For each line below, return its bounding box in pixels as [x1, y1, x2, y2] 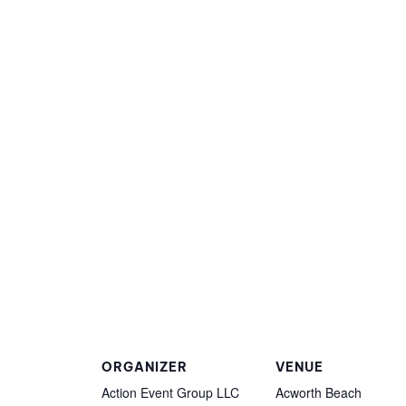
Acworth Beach [275, 382, 362, 401]
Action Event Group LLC [101, 382, 239, 401]
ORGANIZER [101, 358, 188, 375]
